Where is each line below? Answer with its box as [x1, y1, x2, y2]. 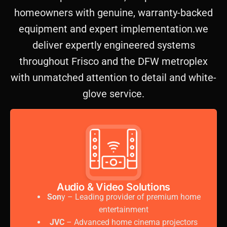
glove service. [83, 88, 144, 100]
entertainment [99, 205, 148, 215]
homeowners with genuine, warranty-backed [14, 7, 213, 19]
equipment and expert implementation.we [19, 23, 208, 35]
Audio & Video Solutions [56, 181, 171, 194]
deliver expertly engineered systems [32, 39, 195, 52]
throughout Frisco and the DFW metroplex [19, 55, 208, 68]
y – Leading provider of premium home [61, 192, 201, 202]
